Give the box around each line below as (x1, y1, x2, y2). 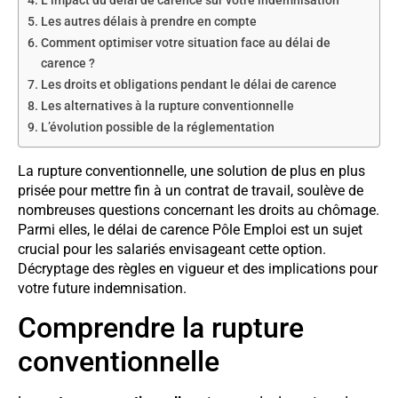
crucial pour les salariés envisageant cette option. (18, 240, 326, 258)
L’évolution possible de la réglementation (40, 119, 275, 135)
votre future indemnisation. (18, 279, 187, 297)
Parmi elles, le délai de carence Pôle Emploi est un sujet (18, 220, 362, 238)
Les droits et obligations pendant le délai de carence (40, 76, 337, 92)
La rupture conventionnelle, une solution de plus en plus (18, 162, 365, 179)
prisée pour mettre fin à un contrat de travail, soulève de (18, 181, 363, 199)
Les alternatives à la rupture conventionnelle (40, 98, 294, 114)
